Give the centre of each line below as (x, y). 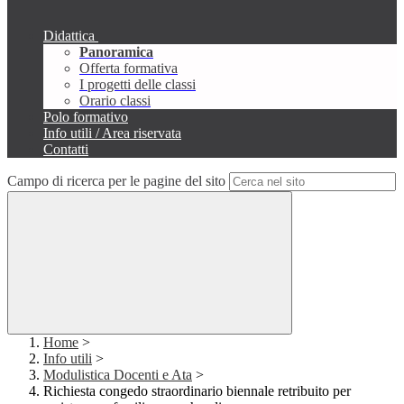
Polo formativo (86, 117)
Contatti (66, 150)
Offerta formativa (129, 69)
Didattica (69, 36)
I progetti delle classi (138, 85)
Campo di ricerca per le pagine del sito (116, 181)
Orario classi (115, 101)
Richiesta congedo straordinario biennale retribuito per (197, 391)
